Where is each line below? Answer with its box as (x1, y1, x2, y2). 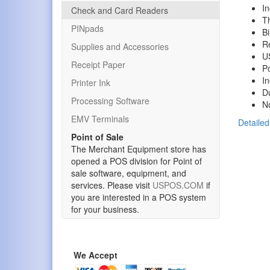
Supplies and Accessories (71, 40, 169, 52)
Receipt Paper (71, 58, 125, 71)
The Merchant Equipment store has (71, 143, 206, 155)
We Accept (74, 249, 118, 261)
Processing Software (71, 95, 149, 107)
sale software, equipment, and (71, 167, 186, 179)
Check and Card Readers (71, 4, 168, 16)
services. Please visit (71, 179, 152, 191)
